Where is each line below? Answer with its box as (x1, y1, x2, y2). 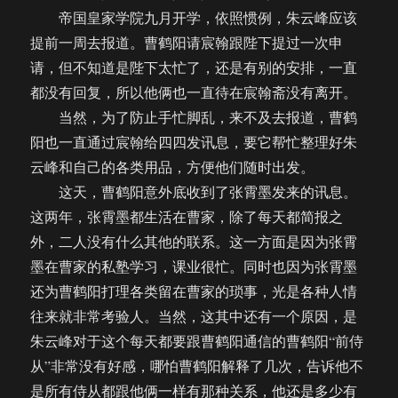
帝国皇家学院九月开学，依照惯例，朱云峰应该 (30, 8, 358, 28)
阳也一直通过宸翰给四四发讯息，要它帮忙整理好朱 (30, 132, 358, 152)
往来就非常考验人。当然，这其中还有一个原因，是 (30, 306, 358, 326)
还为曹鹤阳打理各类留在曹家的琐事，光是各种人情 (30, 282, 358, 301)
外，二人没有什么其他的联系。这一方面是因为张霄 (30, 232, 358, 251)
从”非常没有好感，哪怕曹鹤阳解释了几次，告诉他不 (30, 356, 364, 376)
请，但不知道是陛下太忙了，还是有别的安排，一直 (30, 58, 358, 77)
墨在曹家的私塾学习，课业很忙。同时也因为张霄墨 (30, 257, 358, 276)
